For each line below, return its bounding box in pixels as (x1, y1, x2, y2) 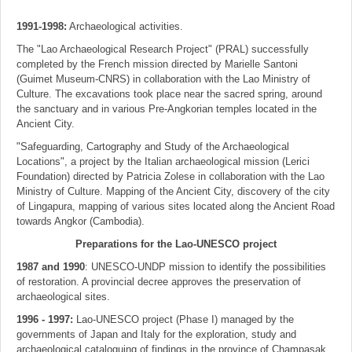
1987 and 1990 (16, 261, 85, 273)
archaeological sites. (16, 291, 110, 302)
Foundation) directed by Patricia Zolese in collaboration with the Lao (16, 170, 324, 182)
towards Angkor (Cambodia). (16, 215, 145, 227)
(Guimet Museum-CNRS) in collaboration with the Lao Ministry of (16, 73, 310, 85)
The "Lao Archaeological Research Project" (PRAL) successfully (16, 43, 309, 55)
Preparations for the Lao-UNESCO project (75, 238, 277, 250)
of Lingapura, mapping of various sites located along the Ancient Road (16, 200, 335, 212)
